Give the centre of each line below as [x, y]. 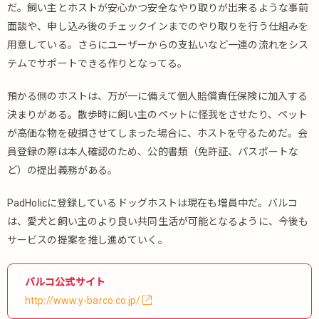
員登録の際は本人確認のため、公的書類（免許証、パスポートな [153, 152]
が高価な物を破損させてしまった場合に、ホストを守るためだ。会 [157, 134]
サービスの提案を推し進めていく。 [88, 240]
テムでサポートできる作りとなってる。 [97, 64]
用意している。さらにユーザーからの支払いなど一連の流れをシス [158, 45]
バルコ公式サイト [65, 282]
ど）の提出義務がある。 [63, 171]
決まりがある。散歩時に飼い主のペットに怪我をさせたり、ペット [158, 115]
